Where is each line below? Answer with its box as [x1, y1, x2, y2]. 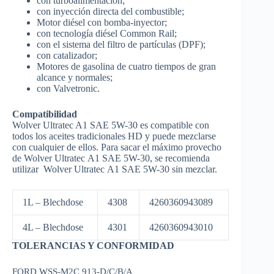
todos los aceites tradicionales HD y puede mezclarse [12, 130, 216, 141]
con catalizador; [37, 50, 97, 61]
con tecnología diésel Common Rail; [37, 28, 177, 39]
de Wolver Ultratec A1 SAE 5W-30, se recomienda [12, 152, 210, 163]
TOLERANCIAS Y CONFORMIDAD [12, 240, 174, 251]
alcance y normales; [37, 72, 113, 83]
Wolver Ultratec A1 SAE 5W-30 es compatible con [12, 119, 209, 130]
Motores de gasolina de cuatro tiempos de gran [37, 61, 216, 72]
